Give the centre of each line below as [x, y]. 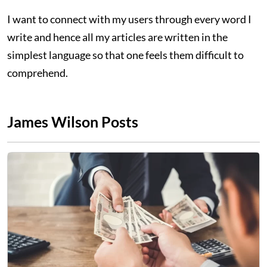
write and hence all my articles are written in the [117, 37]
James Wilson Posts [73, 122]
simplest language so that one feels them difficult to [125, 55]
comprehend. [38, 73]
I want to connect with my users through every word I [129, 19]
